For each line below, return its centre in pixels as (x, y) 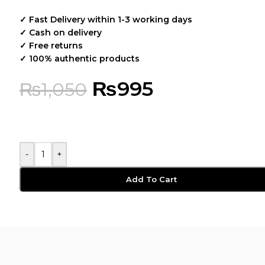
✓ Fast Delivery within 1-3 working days (106, 20)
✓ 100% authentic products (80, 59)
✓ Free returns (51, 46)
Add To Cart (151, 179)
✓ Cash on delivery (61, 33)
